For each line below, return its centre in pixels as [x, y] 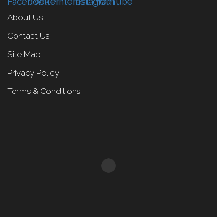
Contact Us [29, 36]
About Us [25, 17]
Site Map [24, 54]
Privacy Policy [33, 72]
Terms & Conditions [44, 91]
